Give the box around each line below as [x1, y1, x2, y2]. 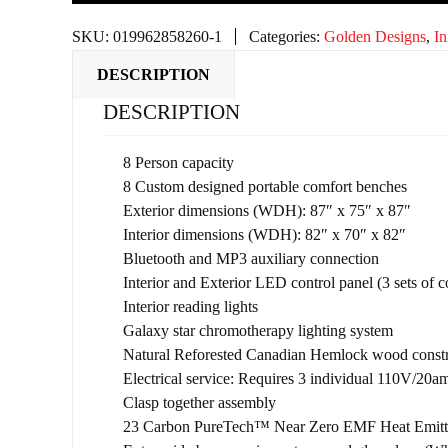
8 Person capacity [123, 154, 234, 172]
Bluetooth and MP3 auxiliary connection [123, 250, 379, 268]
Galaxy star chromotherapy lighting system [123, 322, 393, 340]
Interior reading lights [123, 298, 258, 316]
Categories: [249, 28, 324, 46]
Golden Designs [324, 28, 426, 46]
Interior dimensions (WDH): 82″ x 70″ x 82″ [123, 226, 406, 244]
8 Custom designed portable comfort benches [123, 178, 407, 196]
